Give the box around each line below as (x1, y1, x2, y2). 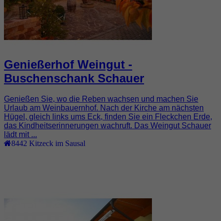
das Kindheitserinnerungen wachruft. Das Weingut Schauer (4, 121, 211, 130)
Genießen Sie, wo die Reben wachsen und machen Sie (4, 95, 198, 104)
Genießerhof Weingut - (4, 57, 132, 71)
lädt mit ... (4, 130, 37, 139)
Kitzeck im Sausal (29, 139, 85, 147)
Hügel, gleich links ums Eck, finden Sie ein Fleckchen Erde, (4, 112, 212, 121)
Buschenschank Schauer (4, 71, 144, 85)
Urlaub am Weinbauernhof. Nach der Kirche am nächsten (4, 104, 204, 112)
